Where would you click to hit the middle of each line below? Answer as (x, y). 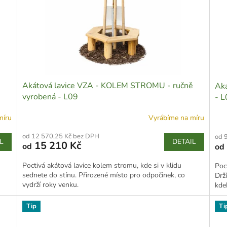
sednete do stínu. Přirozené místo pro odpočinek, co (104, 175)
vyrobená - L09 (50, 97)
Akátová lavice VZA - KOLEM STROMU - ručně (108, 86)
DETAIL (184, 142)
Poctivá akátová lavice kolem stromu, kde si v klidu (102, 166)
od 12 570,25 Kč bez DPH (61, 137)
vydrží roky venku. (51, 185)
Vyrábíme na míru (176, 118)
